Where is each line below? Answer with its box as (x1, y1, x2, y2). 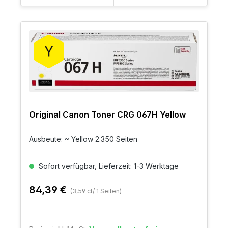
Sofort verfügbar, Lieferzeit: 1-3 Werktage (37, 162, 179, 171)
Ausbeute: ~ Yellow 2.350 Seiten (29, 135, 137, 144)
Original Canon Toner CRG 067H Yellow (29, 109, 186, 120)
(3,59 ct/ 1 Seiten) (70, 187, 122, 195)
